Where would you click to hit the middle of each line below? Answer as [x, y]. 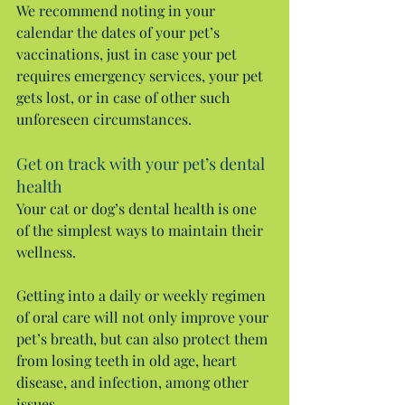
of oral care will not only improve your [144, 316]
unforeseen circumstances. [104, 118]
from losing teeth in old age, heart [128, 360]
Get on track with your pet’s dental [142, 163]
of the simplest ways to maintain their [141, 230]
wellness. [46, 251]
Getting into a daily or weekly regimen [143, 295]
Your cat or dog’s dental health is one [138, 208]
